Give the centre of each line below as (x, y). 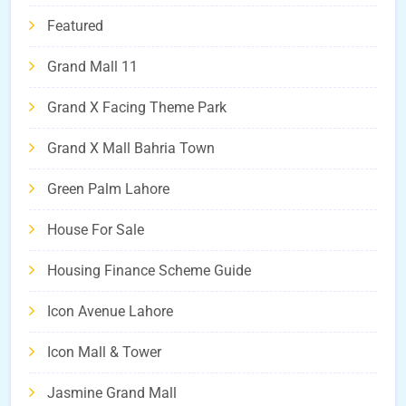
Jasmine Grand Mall (112, 393)
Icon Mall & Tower (104, 353)
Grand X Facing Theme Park (137, 108)
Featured (75, 26)
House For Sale (96, 230)
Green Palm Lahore (108, 189)
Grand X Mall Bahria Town (131, 149)
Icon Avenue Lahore (110, 312)
